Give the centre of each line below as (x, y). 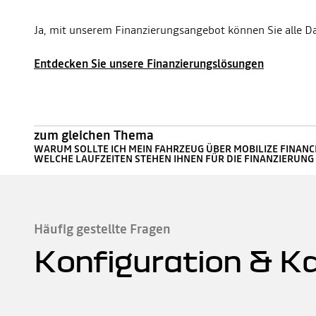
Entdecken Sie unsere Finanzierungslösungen (149, 63)
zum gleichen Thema (94, 135)
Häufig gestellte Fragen (102, 229)
